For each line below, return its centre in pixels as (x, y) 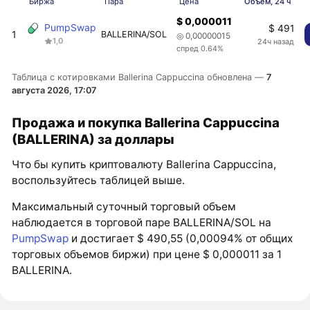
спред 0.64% (200, 49)
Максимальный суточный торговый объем (124, 207)
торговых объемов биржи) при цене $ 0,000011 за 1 (147, 255)
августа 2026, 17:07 (54, 90)
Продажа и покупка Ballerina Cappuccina (146, 122)
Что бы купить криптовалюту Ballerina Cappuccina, (144, 164)
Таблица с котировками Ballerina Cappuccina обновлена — (139, 77)
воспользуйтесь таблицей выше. (99, 180)
